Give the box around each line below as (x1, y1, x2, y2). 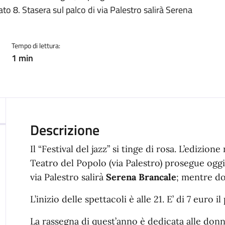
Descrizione (30, 119, 99, 141)
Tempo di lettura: (11, 40, 60, 51)
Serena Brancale (105, 171, 176, 183)
